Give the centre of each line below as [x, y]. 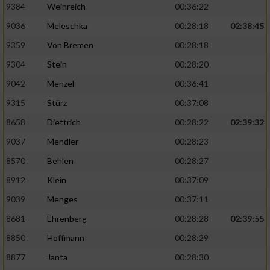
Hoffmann [66, 238]
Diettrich [64, 122]
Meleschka [67, 26]
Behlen [60, 161]
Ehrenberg [67, 219]
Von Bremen [70, 45]
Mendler [63, 142]
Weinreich [66, 7]
